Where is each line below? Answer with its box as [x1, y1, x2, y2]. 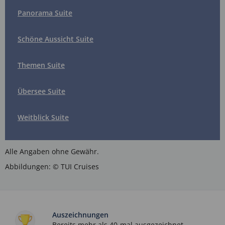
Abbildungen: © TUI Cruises [5, 161, 99, 171]
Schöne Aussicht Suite [18, 34, 93, 44]
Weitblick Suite [18, 112, 69, 122]
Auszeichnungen [52, 209, 109, 219]
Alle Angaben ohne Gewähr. [5, 146, 99, 156]
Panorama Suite [18, 8, 72, 18]
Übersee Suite [18, 86, 65, 96]
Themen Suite [18, 60, 65, 70]
